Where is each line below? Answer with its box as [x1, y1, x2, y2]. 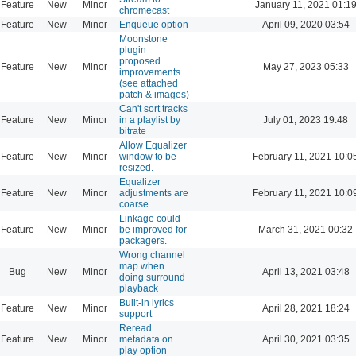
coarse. [119, 198, 151, 210]
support [119, 308, 152, 319]
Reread [119, 322, 152, 334]
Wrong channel [119, 249, 185, 261]
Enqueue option [119, 18, 188, 30]
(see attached [119, 77, 178, 89]
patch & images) [119, 88, 189, 100]
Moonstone [119, 33, 168, 44]
